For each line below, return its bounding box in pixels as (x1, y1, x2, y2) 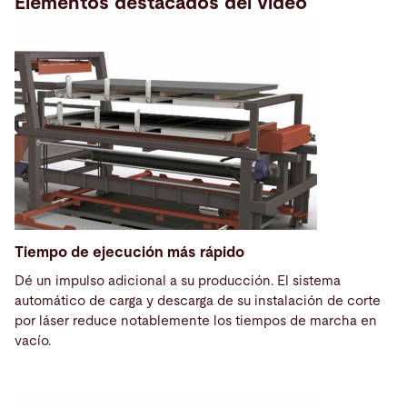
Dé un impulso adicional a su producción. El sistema (15, 274, 341, 289)
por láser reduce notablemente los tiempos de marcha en (15, 314, 377, 329)
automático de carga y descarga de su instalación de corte (15, 294, 381, 309)
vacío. (15, 334, 51, 349)
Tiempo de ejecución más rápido (15, 244, 244, 260)
